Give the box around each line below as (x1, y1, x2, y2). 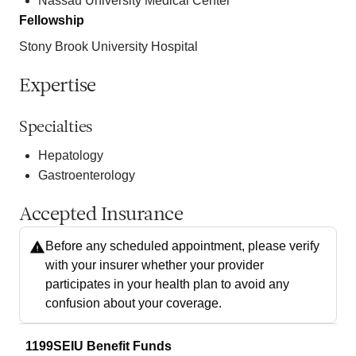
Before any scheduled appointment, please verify (45, 238, 319, 253)
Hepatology (38, 148, 103, 162)
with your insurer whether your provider (45, 257, 264, 272)
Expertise (19, 76, 96, 96)
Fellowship (19, 13, 84, 27)
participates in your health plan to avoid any (45, 277, 289, 291)
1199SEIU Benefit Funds (25, 339, 172, 353)
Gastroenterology (38, 168, 135, 182)
